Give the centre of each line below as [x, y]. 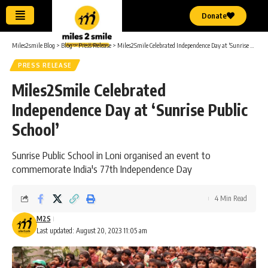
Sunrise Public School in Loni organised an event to [111, 155]
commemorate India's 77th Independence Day [102, 169]
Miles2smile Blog [33, 45]
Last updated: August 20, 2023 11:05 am [92, 231]
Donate [214, 16]
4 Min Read [231, 198]
